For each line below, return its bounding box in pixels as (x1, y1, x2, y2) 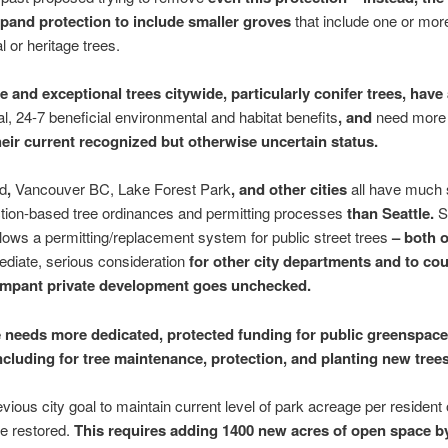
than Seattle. (342, 202, 438, 225)
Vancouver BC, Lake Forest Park (14, 178, 231, 200)
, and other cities (230, 178, 351, 201)
